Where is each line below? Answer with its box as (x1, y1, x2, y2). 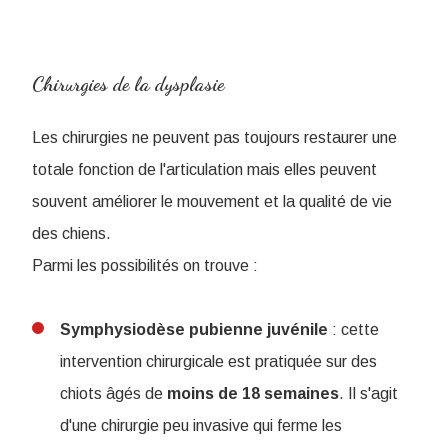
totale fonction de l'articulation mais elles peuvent (32, 161, 377, 179)
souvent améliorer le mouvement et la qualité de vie (32, 193, 392, 211)
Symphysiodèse (60, 321, 185, 339)
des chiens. (32, 225, 111, 243)
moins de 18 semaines (163, 385, 339, 403)
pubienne (189, 321, 263, 339)
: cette (328, 321, 379, 339)
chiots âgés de (60, 385, 163, 403)
